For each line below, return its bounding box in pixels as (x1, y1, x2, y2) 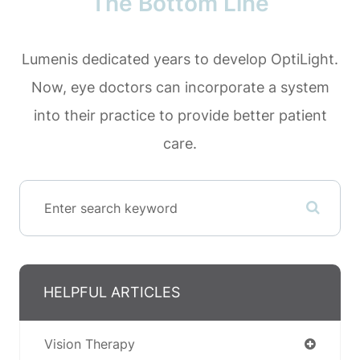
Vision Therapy (44, 335, 135, 352)
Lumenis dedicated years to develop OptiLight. (22, 50, 338, 67)
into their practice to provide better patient (33, 106, 327, 124)
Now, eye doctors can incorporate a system (31, 78, 329, 96)
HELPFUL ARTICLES (43, 283, 180, 301)
